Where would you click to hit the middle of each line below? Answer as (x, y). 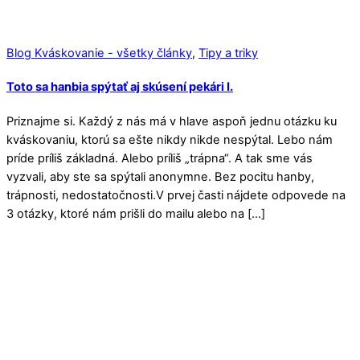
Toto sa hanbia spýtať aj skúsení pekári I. (120, 87)
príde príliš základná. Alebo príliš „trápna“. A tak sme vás (160, 158)
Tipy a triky (228, 53)
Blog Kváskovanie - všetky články (99, 53)
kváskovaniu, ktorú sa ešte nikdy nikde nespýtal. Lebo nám (170, 139)
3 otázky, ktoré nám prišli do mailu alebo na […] (136, 213)
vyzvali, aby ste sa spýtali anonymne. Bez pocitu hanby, (160, 176)
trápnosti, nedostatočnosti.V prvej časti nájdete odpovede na (176, 195)
